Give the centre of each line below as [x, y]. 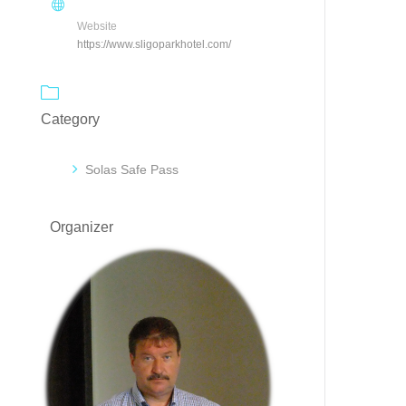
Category [71, 119]
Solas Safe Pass [132, 169]
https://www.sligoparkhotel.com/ [155, 44]
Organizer [82, 227]
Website [97, 26]
